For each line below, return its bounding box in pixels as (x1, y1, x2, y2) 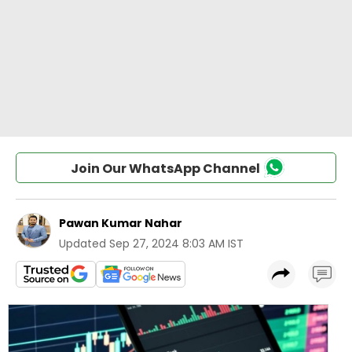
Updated (59, 236, 106, 251)
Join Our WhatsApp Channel (70, 159, 260, 178)
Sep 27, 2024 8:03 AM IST (109, 236, 244, 251)
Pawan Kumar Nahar (59, 215, 182, 231)
